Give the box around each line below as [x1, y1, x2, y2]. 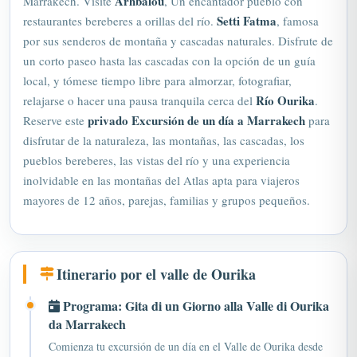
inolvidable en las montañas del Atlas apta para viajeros [23, 153, 300, 169]
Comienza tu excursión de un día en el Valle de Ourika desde [49, 320, 323, 335]
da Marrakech [49, 296, 126, 314]
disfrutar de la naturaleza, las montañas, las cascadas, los [23, 113, 304, 129]
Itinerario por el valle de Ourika [57, 245, 256, 265]
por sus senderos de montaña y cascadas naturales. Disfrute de [23, 14, 333, 29]
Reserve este [23, 93, 88, 109]
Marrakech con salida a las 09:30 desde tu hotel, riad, [49, 338, 288, 353]
